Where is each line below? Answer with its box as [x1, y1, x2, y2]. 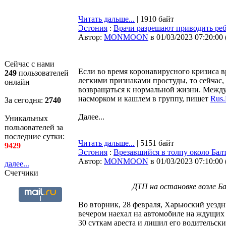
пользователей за [5, 123, 63, 132]
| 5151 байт [135, 139, 174, 147]
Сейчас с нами [5, 60, 54, 68]
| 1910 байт [135, 15, 174, 23]
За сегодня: [5, 96, 45, 104]
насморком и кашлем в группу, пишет [78, 94, 210, 103]
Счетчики [5, 168, 38, 177]
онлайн [5, 78, 30, 86]
